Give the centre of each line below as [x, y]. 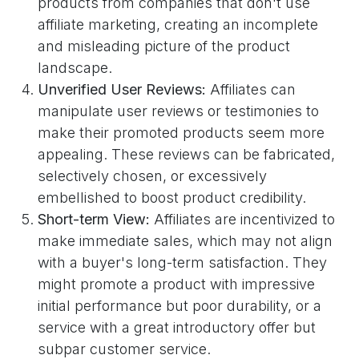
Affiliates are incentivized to [242, 220]
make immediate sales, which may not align [185, 241]
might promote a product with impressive [176, 284]
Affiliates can [251, 90]
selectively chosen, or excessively [152, 176]
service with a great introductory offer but [177, 328]
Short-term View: [94, 220]
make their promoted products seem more [181, 133]
